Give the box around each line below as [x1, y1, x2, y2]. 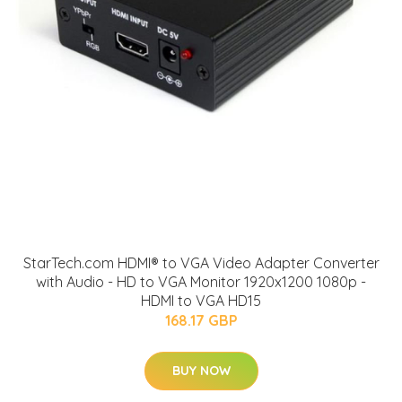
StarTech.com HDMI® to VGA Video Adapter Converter [22, 253, 380, 272]
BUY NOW [171, 362, 231, 379]
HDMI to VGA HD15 [141, 291, 261, 310]
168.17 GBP [164, 310, 238, 329]
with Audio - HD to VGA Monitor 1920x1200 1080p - [36, 272, 366, 291]
